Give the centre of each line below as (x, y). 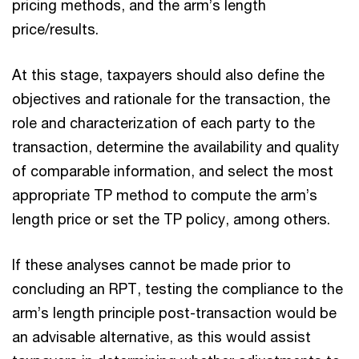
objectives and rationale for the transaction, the (171, 98)
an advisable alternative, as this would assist (161, 336)
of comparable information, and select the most (173, 170)
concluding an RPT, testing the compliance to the (177, 288)
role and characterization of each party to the (163, 122)
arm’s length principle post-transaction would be (174, 312)
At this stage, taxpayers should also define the (168, 74)
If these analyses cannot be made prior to (151, 264)
